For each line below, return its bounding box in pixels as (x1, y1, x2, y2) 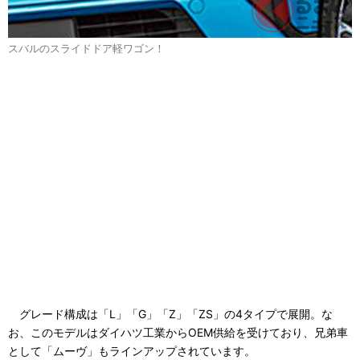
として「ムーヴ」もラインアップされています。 (8, 344, 256, 358)
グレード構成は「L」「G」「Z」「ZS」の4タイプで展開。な (8, 307, 333, 321)
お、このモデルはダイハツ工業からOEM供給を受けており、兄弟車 (8, 325, 348, 340)
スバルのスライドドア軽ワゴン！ (8, 43, 165, 55)
